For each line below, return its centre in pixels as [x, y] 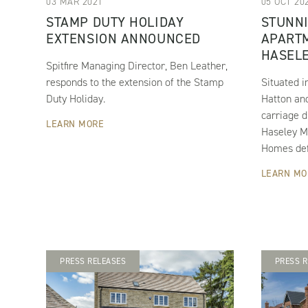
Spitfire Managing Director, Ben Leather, [137, 66]
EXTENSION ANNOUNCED [123, 39]
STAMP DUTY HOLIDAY [115, 22]
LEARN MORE [75, 124]
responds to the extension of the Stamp [135, 82]
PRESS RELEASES [93, 262]
